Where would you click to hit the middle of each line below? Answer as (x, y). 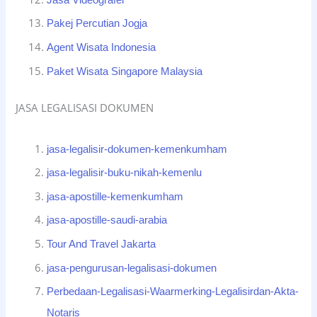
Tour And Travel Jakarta (102, 244)
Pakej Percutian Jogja (97, 24)
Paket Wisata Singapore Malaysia (125, 71)
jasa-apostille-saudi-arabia (107, 220)
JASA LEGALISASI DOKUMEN (85, 107)
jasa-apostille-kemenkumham (115, 196)
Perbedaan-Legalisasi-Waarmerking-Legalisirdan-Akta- (173, 292)
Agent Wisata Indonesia (102, 48)
